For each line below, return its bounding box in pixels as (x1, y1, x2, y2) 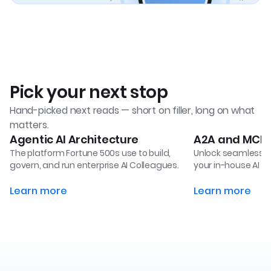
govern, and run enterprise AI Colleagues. (10, 158, 179, 171)
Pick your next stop (10, 80, 168, 104)
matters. (10, 117, 49, 132)
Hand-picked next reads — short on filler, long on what (10, 103, 255, 117)
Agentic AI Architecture (10, 131, 139, 147)
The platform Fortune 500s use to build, (10, 146, 171, 159)
